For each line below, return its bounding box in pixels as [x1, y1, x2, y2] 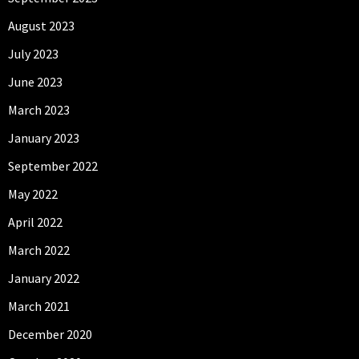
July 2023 [8, 45, 58, 62]
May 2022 [8, 185, 58, 202]
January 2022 [8, 269, 79, 286]
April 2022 [8, 213, 63, 230]
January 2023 [8, 129, 79, 146]
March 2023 [8, 101, 70, 118]
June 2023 [8, 73, 63, 90]
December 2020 [8, 325, 92, 342]
